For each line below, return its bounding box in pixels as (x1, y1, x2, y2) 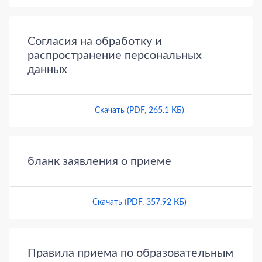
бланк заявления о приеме (27, 156, 171, 168)
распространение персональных (27, 50, 202, 62)
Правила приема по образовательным (27, 247, 233, 260)
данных (27, 64, 67, 76)
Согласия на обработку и (27, 36, 162, 48)
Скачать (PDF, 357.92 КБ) (92, 198, 187, 207)
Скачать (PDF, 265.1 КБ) (94, 106, 184, 115)
